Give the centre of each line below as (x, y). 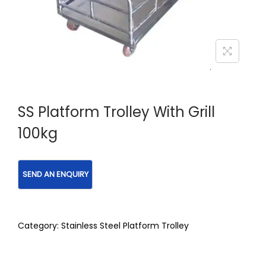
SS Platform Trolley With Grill (116, 112)
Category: (39, 226)
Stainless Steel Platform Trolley (125, 226)
